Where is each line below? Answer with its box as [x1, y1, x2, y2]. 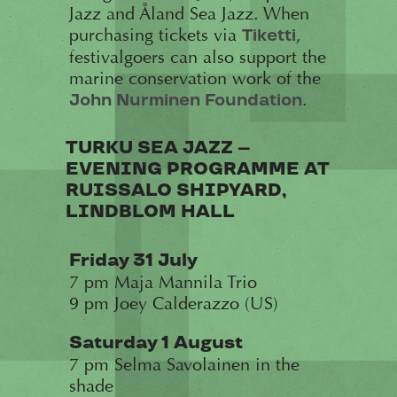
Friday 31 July [68, 250, 198, 271]
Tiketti [241, 26, 296, 46]
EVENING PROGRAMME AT [65, 159, 329, 180]
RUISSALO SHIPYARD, [65, 180, 286, 201]
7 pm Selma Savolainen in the [68, 354, 300, 375]
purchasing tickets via [68, 24, 242, 45]
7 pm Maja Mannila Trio [68, 271, 257, 292]
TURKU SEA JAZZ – [65, 137, 251, 159]
